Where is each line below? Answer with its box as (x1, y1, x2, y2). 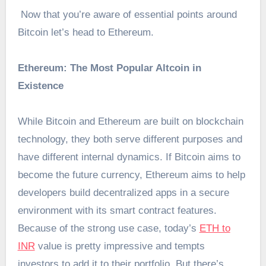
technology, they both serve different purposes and (17, 134, 242, 145)
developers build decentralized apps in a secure (17, 187, 229, 199)
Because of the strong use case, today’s (17, 223, 199, 235)
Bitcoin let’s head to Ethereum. (17, 27, 157, 39)
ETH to (199, 223, 230, 235)
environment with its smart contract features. (17, 205, 217, 217)
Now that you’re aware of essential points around (17, 9, 237, 21)
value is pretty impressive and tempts (34, 240, 205, 252)
